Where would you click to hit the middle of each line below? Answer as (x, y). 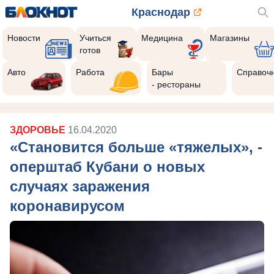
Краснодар (161, 12)
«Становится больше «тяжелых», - (136, 147)
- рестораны (176, 84)
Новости (24, 38)
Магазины (229, 38)
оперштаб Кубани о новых (107, 167)
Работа (91, 72)
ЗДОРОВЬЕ (39, 130)
